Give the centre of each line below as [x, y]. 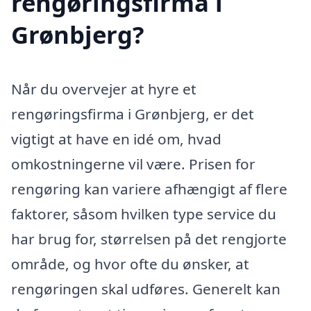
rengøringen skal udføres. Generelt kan [146, 288]
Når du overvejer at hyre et [104, 89]
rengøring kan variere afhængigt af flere [149, 188]
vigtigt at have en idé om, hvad [116, 138]
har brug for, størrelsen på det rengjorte [149, 238]
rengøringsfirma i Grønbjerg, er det [133, 114]
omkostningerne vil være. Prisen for [133, 163]
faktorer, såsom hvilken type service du [144, 213]
